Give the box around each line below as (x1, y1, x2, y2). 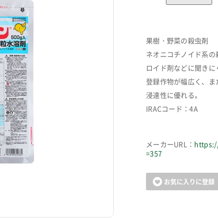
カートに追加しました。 (33, 166, 185, 186)
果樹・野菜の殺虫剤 (145, 36, 209, 45)
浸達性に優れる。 (145, 90, 202, 100)
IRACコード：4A (145, 104, 199, 113)
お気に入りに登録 (163, 177, 215, 186)
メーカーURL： (145, 139, 195, 149)
